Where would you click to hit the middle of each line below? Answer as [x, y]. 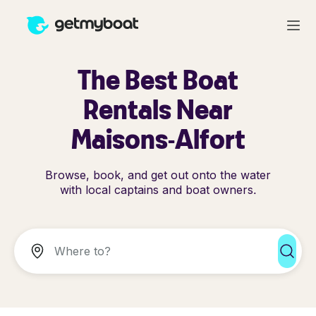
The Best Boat [158, 79]
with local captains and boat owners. [158, 190]
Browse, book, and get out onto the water [158, 175]
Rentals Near [158, 109]
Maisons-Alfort [158, 139]
